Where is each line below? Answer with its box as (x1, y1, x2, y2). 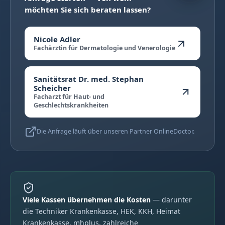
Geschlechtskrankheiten (34, 101, 108, 110)
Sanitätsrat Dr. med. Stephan (34, 74, 144, 84)
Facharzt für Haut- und (34, 92, 104, 101)
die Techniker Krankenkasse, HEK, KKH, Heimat (23, 206, 180, 216)
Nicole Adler (34, 34, 80, 45)
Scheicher (34, 83, 71, 93)
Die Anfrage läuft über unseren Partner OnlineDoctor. (37, 127, 194, 136)
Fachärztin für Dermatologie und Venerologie (34, 44, 175, 53)
